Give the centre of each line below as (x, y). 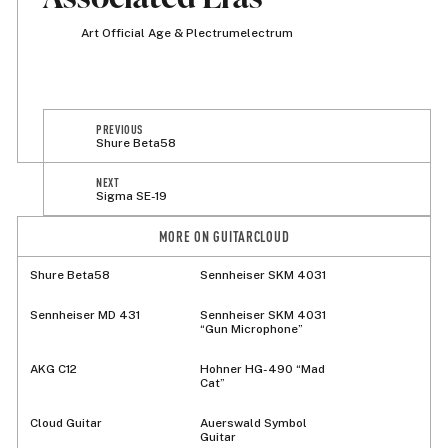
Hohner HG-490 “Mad (262, 369)
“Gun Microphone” (251, 329)
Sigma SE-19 (132, 195)
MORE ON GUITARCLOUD (224, 235)
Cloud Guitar (65, 423)
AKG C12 (53, 369)
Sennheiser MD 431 (84, 315)
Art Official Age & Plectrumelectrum (186, 33)
